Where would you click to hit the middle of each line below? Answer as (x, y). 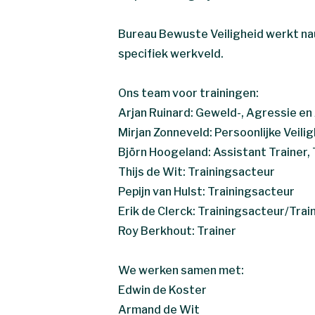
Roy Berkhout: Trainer (177, 231)
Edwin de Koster (162, 290)
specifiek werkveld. (171, 53)
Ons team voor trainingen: (188, 93)
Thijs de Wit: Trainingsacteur (197, 172)
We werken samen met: (181, 270)
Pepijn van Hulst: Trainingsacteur (206, 191)
